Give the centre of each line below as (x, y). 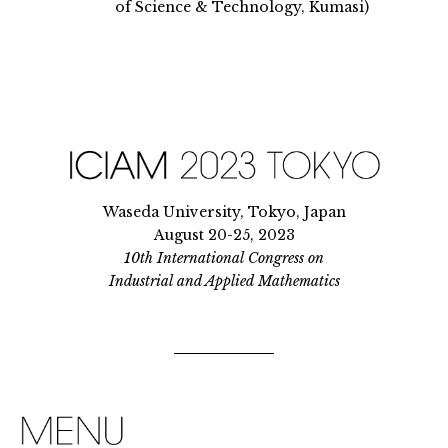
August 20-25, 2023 (224, 234)
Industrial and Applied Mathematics (224, 280)
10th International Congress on (224, 257)
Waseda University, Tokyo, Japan (224, 211)
